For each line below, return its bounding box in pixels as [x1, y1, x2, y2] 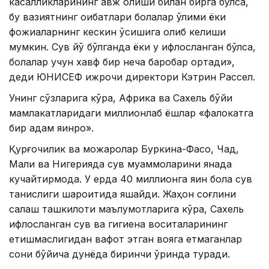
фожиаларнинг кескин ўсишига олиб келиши [9, 25, 226, 38]
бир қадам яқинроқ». [9, 121, 94, 134]
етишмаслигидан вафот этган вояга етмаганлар [9, 232, 242, 245]
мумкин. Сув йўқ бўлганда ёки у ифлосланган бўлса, [9, 40, 256, 53]
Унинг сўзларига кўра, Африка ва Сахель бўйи [9, 91, 232, 104]
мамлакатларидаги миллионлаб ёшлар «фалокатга [9, 106, 253, 119]
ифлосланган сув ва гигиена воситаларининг [9, 217, 228, 230]
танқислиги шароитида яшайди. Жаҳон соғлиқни [9, 187, 236, 200]
